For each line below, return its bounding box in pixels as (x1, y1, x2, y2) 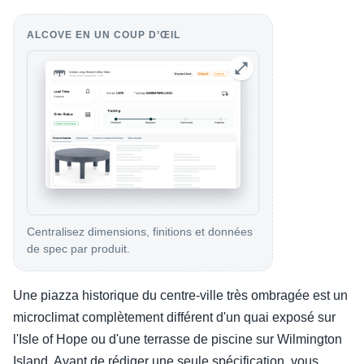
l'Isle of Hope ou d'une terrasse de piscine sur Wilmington (13, 332, 342, 347)
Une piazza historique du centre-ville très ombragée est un (13, 288, 348, 303)
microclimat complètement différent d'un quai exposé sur (13, 310, 336, 325)
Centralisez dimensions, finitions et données (27, 225, 253, 239)
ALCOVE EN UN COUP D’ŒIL (27, 29, 180, 41)
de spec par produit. (27, 242, 130, 256)
